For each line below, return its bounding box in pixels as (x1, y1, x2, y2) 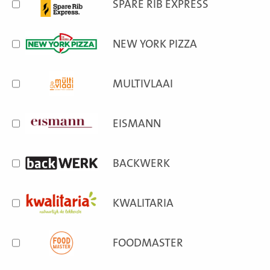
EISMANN (113, 117, 162, 130)
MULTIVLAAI (113, 77, 174, 90)
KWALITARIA (113, 196, 174, 210)
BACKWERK (113, 157, 171, 170)
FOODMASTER (113, 236, 184, 250)
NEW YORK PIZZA (113, 37, 198, 51)
